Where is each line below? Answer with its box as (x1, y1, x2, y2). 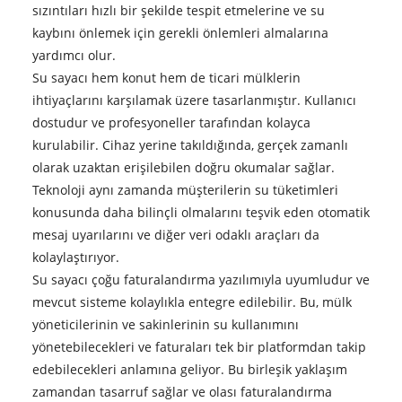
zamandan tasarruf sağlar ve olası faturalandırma (31, 382, 332, 400)
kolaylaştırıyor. (31, 248, 119, 266)
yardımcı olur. (31, 46, 116, 64)
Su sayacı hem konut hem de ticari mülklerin (31, 68, 301, 86)
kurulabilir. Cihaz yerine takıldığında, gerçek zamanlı (31, 135, 348, 153)
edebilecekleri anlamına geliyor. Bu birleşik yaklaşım (31, 360, 347, 378)
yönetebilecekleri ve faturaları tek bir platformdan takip (31, 337, 366, 355)
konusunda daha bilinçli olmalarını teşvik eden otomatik (31, 203, 370, 221)
